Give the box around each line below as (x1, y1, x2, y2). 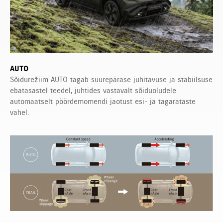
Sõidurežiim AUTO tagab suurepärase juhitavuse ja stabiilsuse (10, 75, 213, 84)
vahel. (10, 108, 29, 117)
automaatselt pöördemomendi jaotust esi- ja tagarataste (10, 97, 196, 106)
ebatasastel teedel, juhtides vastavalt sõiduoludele (10, 86, 176, 95)
